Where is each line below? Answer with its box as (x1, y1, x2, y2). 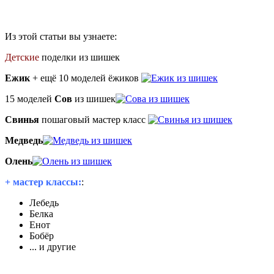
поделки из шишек (39, 51, 120, 62)
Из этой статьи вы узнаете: (5, 31, 117, 42)
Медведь (5, 135, 43, 146)
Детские (5, 51, 39, 62)
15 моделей (5, 93, 54, 104)
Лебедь (29, 197, 59, 208)
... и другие (29, 241, 76, 252)
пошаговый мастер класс (39, 114, 148, 125)
